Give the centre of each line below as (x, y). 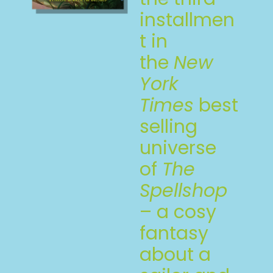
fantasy (174, 233)
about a (175, 254)
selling (168, 126)
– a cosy (178, 212)
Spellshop (183, 190)
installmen (187, 20)
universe (178, 148)
